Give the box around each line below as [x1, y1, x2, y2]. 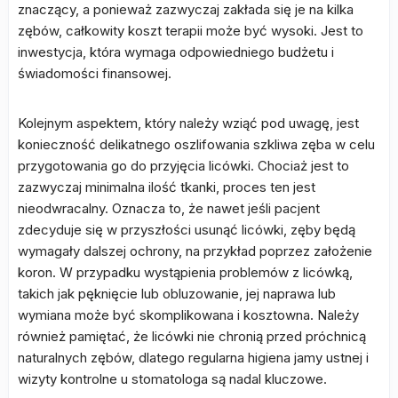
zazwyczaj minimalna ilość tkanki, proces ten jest [18, 179, 315, 195]
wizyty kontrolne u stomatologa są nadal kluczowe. [18, 370, 327, 387]
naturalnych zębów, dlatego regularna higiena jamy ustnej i [18, 349, 369, 366]
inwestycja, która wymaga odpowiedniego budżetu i [18, 44, 334, 60]
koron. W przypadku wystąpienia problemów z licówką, [18, 264, 353, 281]
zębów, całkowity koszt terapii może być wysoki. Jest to [18, 22, 363, 39]
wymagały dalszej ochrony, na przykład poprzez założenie [18, 243, 372, 259]
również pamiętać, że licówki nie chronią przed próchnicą [18, 328, 366, 345]
